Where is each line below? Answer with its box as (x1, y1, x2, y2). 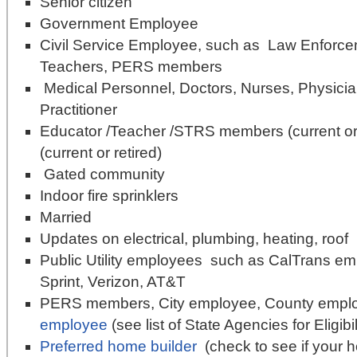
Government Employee (40, 15, 198, 32)
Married (40, 209, 92, 226)
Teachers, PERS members (40, 58, 222, 75)
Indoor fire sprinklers (40, 187, 178, 204)
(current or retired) (40, 144, 162, 161)
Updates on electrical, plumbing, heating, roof (40, 230, 348, 247)
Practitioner (40, 101, 117, 118)
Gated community (40, 166, 165, 182)
